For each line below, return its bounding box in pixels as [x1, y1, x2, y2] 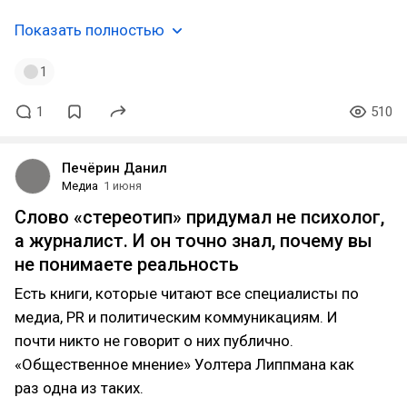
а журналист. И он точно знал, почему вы [15, 230, 372, 252]
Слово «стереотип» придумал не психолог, [15, 206, 384, 228]
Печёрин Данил [62, 160, 167, 176]
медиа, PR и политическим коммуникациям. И [15, 308, 338, 326]
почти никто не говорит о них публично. [15, 332, 293, 350]
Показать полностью [15, 21, 164, 39]
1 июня [104, 179, 142, 193]
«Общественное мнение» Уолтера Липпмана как [15, 355, 354, 373]
